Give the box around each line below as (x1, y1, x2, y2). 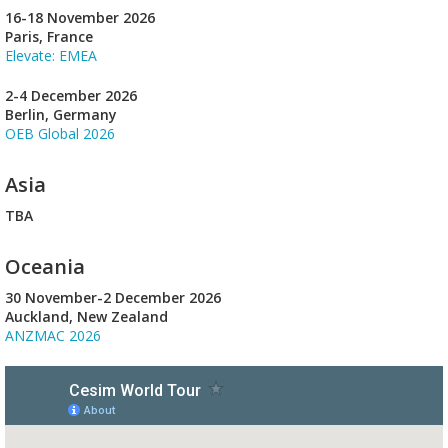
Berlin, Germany (5, 105, 117, 125)
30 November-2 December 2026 (5, 288, 221, 308)
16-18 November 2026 (5, 8, 155, 28)
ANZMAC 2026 (5, 326, 101, 346)
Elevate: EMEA (5, 46, 97, 66)
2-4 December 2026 (5, 86, 137, 106)
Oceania (5, 253, 85, 281)
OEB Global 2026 (5, 124, 115, 144)
